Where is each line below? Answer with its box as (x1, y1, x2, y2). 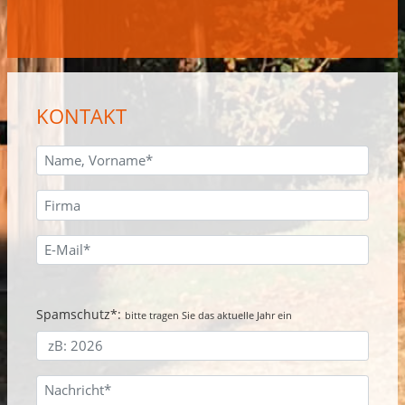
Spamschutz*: (36, 305, 125, 323)
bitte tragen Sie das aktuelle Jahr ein (125, 307, 292, 322)
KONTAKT (36, 102, 127, 131)
